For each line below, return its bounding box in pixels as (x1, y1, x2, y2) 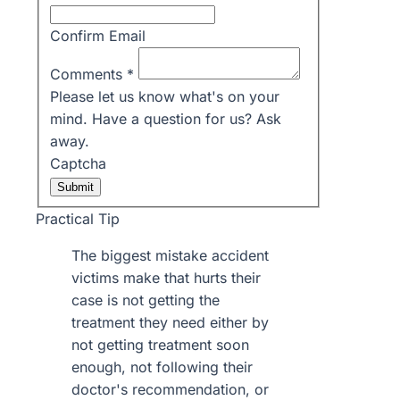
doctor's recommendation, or (71, 379, 269, 398)
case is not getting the (71, 290, 220, 309)
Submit (57, 179, 94, 194)
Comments (50, 64, 127, 83)
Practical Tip (36, 209, 120, 228)
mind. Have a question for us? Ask (50, 109, 281, 128)
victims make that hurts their (71, 268, 261, 287)
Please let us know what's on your (50, 87, 279, 105)
